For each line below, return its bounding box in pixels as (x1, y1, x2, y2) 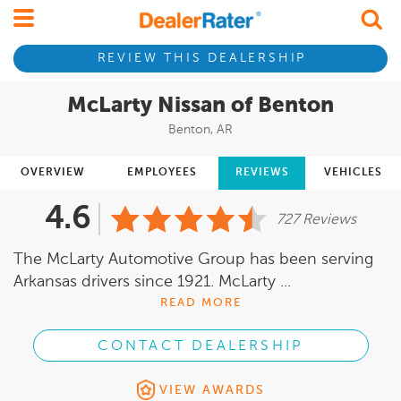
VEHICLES (324, 167, 382, 178)
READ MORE (159, 297, 242, 309)
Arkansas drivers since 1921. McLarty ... (13, 274, 291, 290)
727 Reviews (277, 213, 356, 227)
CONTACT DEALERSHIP (97, 338, 304, 354)
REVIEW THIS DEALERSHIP (97, 52, 307, 65)
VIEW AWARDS (158, 383, 265, 397)
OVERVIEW (20, 167, 85, 178)
